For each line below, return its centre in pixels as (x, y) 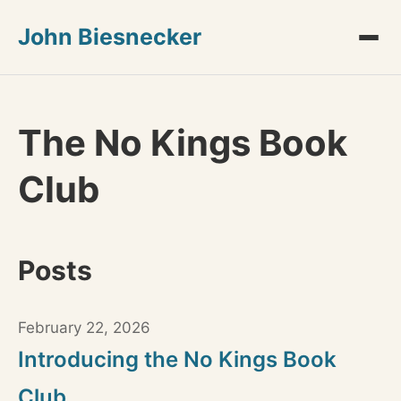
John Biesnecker (110, 37)
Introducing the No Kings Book (177, 359)
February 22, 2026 (84, 328)
